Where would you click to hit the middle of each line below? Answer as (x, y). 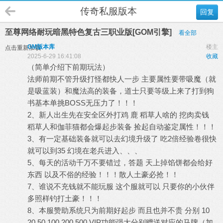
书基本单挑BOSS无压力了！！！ (83, 103)
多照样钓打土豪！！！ (65, 198)
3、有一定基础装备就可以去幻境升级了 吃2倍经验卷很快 (122, 139)
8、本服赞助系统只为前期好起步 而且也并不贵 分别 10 (118, 210)
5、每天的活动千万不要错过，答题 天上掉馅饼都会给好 (120, 163)
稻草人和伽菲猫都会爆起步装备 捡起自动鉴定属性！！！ (122, 127)
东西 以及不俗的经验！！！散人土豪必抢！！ (103, 174)
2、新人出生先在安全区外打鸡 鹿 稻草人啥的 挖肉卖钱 (118, 115)
